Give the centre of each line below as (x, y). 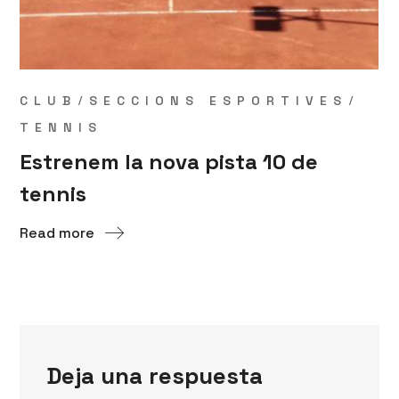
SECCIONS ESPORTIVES (219, 100)
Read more (57, 232)
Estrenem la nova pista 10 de (169, 161)
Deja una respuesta (155, 376)
